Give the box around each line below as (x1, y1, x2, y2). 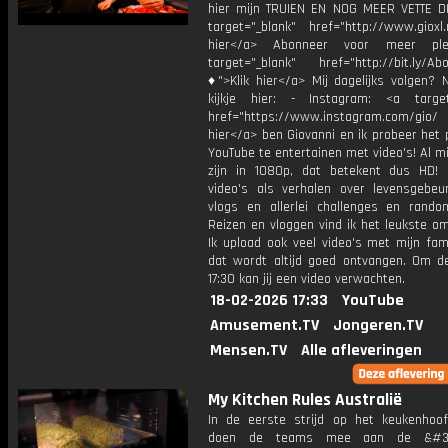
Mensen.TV (210, 340, 287, 361)
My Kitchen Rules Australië (208, 389, 402, 411)
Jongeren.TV (333, 315, 423, 336)
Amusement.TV (210, 315, 319, 336)
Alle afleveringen (301, 340, 422, 361)
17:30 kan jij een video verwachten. (208, 270, 405, 288)
